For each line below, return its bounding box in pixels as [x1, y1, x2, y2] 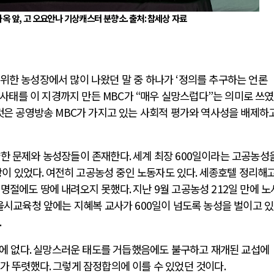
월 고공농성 [160, 181, 212, 197]
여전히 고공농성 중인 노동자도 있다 [45, 165, 196, 180]
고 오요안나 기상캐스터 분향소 [23, 11, 126, 24]
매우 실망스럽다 [140, 87, 208, 103]
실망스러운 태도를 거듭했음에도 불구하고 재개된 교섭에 [33, 241, 270, 257]
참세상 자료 [147, 11, 187, 24]
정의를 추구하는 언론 [178, 71, 267, 87]
